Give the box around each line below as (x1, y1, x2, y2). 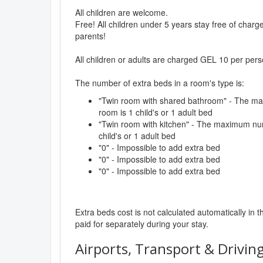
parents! (75, 30, 106, 42)
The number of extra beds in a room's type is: (75, 77, 244, 89)
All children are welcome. (75, 6, 168, 19)
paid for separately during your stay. (75, 218, 208, 230)
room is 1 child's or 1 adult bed (99, 106, 213, 119)
